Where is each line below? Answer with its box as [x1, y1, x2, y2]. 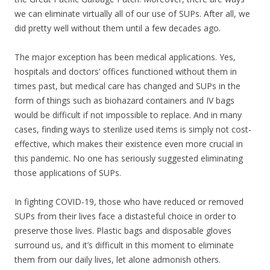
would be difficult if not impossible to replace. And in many [14, 109, 242, 121]
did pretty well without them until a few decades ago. [14, 22, 221, 34]
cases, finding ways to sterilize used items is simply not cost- [14, 124, 251, 136]
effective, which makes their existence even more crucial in [14, 138, 243, 150]
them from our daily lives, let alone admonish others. [14, 254, 221, 266]
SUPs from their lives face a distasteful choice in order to [14, 210, 236, 222]
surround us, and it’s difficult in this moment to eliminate [14, 239, 234, 251]
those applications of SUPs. [14, 167, 121, 179]
